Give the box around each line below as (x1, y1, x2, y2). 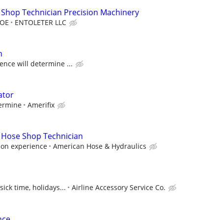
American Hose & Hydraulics (53, 141, 146, 151)
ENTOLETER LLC (15, 17, 66, 27)
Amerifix (27, 100, 55, 110)
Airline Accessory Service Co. (72, 183, 165, 192)
